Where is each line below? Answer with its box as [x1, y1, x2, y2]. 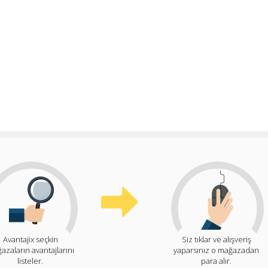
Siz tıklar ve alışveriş [181, 233, 251, 245]
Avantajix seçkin [2, 233, 58, 245]
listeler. [17, 255, 43, 266]
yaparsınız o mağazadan [173, 244, 259, 255]
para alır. [201, 255, 232, 266]
